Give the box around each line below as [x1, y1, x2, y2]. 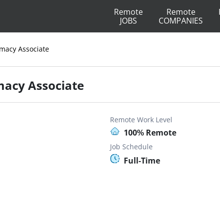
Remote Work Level [110, 115, 172, 124]
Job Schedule [110, 142, 153, 151]
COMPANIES [159, 15, 203, 26]
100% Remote [124, 127, 176, 138]
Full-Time [124, 155, 160, 166]
